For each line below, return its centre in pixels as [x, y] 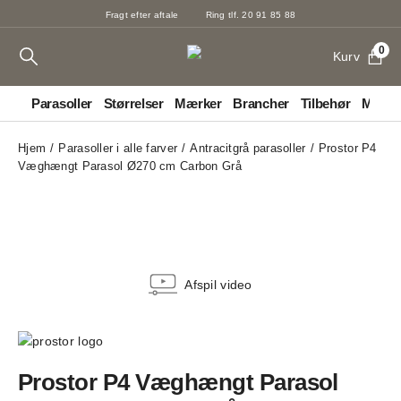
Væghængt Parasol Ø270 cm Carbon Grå [130, 166]
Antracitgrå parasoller [248, 148]
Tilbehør [325, 103]
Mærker [198, 103]
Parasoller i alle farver [118, 148]
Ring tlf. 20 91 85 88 [251, 14]
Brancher [261, 103]
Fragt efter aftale [142, 14]
